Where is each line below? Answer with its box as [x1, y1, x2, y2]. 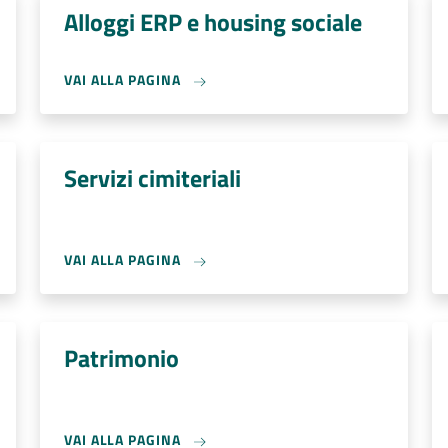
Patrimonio [64, 340, 179, 376]
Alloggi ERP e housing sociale [64, 4, 362, 40]
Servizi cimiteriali [64, 160, 241, 196]
